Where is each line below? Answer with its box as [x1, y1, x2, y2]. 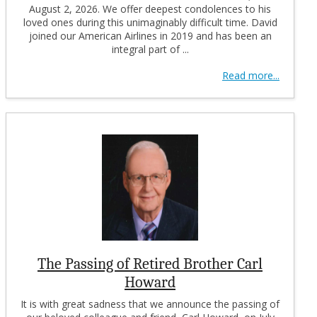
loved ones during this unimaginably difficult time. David [23, 15, 277, 29]
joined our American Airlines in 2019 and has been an [28, 28, 272, 42]
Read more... [222, 68, 279, 82]
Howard [125, 272, 175, 292]
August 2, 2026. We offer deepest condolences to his [29, 1, 271, 16]
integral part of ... [111, 42, 189, 56]
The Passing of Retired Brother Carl [38, 254, 263, 273]
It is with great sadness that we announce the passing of [21, 296, 279, 311]
